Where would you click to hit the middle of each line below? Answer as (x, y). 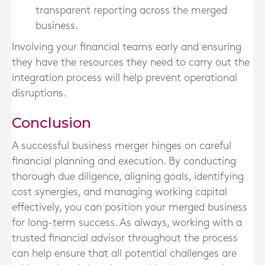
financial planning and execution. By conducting (124, 161)
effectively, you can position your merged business (130, 207)
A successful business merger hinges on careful (122, 146)
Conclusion (51, 123)
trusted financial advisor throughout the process (125, 238)
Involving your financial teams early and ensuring (127, 47)
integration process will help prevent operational (125, 78)
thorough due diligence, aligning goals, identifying (128, 177)
